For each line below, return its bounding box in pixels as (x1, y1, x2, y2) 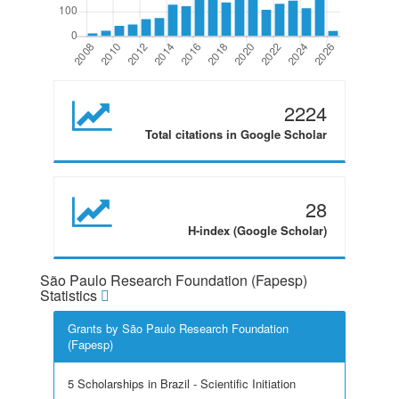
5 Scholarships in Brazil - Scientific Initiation (68, 375, 296, 392)
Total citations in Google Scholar (145, 126, 327, 142)
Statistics (40, 285, 101, 305)
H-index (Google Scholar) (188, 222, 327, 239)
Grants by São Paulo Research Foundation (68, 320, 289, 337)
